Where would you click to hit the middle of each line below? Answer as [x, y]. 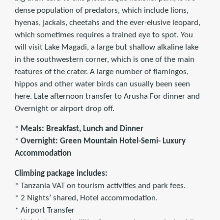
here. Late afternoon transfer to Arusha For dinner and [107, 97]
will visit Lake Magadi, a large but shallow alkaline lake [107, 48]
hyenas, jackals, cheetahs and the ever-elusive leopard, [108, 23]
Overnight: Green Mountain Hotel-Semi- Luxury [103, 141]
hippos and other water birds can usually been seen [102, 84]
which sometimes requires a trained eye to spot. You [104, 35]
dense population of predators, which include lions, [102, 11]
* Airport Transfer [45, 211]
